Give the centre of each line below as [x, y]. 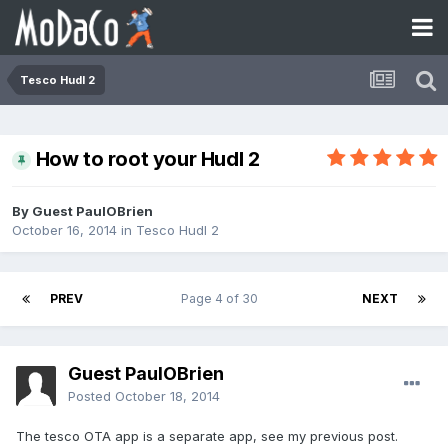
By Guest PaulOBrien [82, 211]
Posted [91, 396]
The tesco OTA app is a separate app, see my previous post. [207, 436]
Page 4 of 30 [222, 299]
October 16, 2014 [64, 230]
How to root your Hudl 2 [147, 159]
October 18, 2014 [167, 396]
